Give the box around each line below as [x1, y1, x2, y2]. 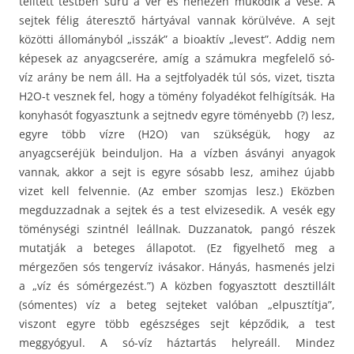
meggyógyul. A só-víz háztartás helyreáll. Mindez [19, 334, 335, 350]
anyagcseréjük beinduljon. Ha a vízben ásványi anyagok [19, 145, 335, 160]
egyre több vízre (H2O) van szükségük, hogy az [19, 126, 335, 141]
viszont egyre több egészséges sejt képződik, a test [19, 315, 335, 331]
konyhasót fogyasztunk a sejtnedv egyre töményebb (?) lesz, [19, 107, 335, 122]
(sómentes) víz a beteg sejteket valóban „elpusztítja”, [19, 296, 335, 312]
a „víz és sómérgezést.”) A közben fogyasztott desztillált [19, 277, 335, 293]
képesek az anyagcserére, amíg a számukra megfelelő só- [19, 50, 335, 66]
